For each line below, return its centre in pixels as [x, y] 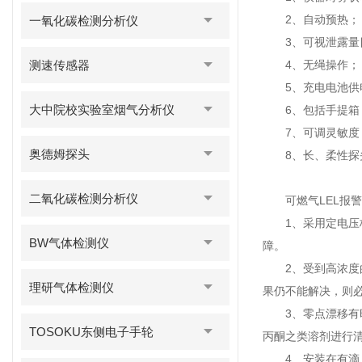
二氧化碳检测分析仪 [84, 198]
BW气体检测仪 [69, 243]
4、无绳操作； [311, 65]
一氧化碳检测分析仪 [84, 21]
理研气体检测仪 [72, 287]
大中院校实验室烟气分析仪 [102, 109]
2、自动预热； [311, 19]
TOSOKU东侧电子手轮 [92, 332]
